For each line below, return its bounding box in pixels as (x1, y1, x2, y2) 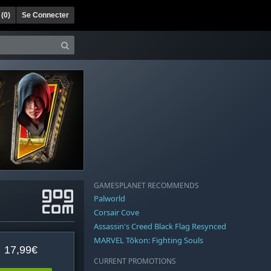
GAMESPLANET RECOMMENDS (94, 181, 199, 191)
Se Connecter (22, 10, 69, 19)
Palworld (94, 193, 125, 204)
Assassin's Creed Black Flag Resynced (94, 221, 226, 232)
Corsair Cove (94, 207, 139, 218)
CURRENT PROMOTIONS (94, 256, 176, 266)
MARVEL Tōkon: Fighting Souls (94, 235, 203, 246)
